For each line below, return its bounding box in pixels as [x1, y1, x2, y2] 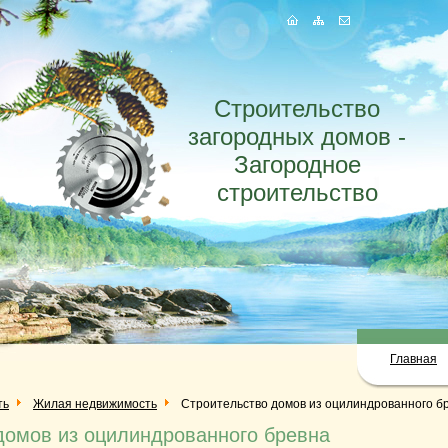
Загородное [233, 151, 361, 178]
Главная [390, 352, 437, 366]
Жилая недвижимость [33, 397, 157, 411]
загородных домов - [188, 123, 406, 150]
